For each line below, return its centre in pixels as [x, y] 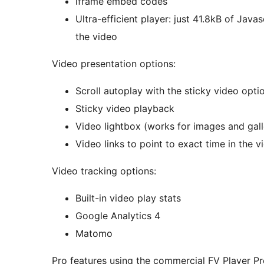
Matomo [94, 233]
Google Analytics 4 [118, 215]
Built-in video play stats [128, 198]
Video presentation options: [114, 63]
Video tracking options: [104, 171]
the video [96, 36]
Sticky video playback [125, 108]
